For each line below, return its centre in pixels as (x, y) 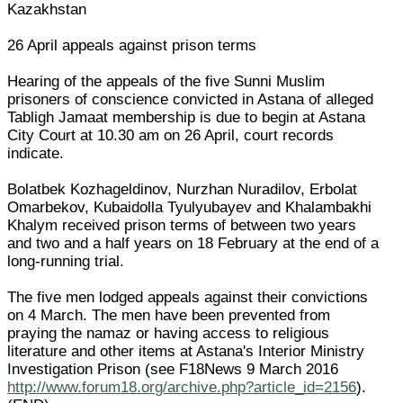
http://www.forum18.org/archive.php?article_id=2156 (182, 387)
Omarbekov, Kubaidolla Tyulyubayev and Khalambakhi (190, 207)
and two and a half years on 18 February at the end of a (193, 243)
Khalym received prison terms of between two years (182, 225)
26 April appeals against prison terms (132, 45)
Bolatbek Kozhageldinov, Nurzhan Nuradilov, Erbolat (183, 189)
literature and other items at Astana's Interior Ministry (186, 351)
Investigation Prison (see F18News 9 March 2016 (173, 369)
